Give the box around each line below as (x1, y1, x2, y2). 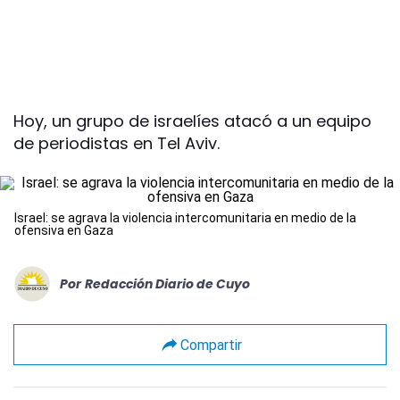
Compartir (179, 336, 242, 354)
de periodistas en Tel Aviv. (13, 132, 220, 154)
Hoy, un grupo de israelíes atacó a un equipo (13, 110, 371, 132)
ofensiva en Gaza (14, 223, 113, 237)
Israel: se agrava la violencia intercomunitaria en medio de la (14, 211, 356, 225)
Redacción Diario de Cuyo (85, 274, 250, 293)
